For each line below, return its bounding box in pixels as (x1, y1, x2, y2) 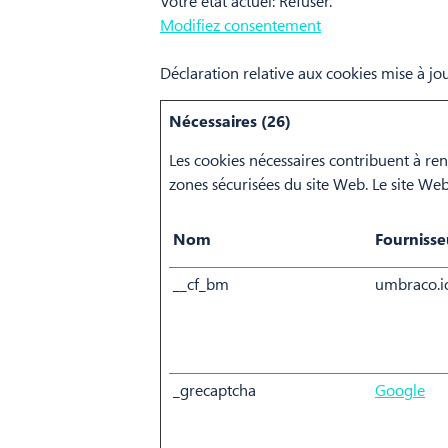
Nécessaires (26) (169, 110, 291, 132)
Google (375, 379, 425, 401)
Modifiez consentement (160, 14, 321, 36)
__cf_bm (173, 273, 229, 295)
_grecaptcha (173, 379, 256, 401)
